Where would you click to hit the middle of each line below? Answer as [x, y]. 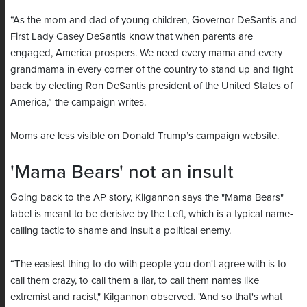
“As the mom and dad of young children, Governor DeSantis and [153, 20]
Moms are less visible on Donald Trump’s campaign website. [145, 136]
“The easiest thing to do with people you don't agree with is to [148, 264]
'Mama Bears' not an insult [122, 172]
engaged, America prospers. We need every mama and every [146, 53]
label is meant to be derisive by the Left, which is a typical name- [152, 214]
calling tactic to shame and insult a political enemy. [122, 231]
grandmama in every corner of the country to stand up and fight [151, 70]
